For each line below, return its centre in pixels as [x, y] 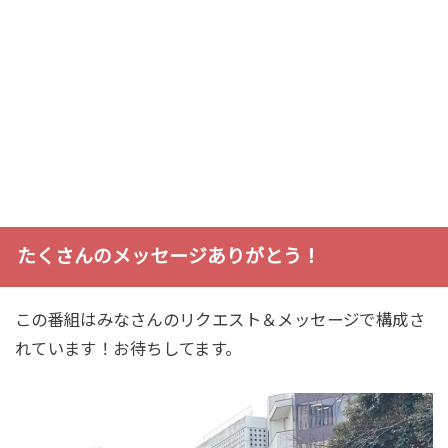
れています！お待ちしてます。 [128, 348]
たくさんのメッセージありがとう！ [168, 256]
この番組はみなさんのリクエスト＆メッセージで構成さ [220, 319]
